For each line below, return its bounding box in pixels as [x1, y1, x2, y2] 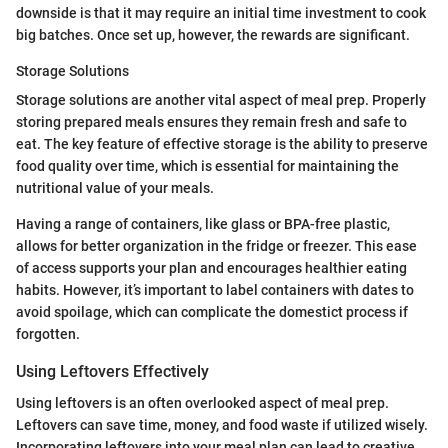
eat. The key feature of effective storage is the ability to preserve [16, 136, 428, 153]
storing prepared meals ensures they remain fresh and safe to [16, 114, 407, 131]
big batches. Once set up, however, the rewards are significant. [16, 27, 410, 44]
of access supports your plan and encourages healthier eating [16, 260, 407, 277]
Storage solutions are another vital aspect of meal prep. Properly [16, 92, 426, 109]
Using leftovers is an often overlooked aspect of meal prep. [16, 395, 389, 412]
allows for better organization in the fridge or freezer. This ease [16, 238, 417, 255]
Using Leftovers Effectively [16, 362, 209, 382]
